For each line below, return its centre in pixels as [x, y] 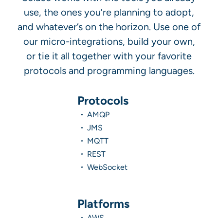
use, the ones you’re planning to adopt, [109, 12]
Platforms [103, 203]
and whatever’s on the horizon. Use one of [109, 27]
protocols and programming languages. [109, 70]
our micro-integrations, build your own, [109, 41]
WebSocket [107, 167]
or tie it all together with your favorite [109, 56]
